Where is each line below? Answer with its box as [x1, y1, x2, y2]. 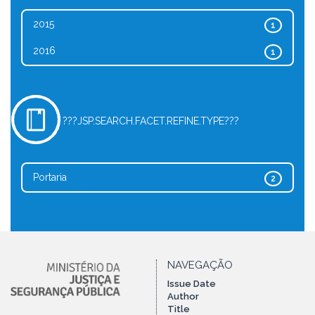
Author [167, 291, 199, 302]
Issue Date [167, 278, 216, 289]
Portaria [33, 172, 67, 183]
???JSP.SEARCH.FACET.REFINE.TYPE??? [63, 115, 239, 127]
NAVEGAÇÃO [167, 259, 233, 271]
